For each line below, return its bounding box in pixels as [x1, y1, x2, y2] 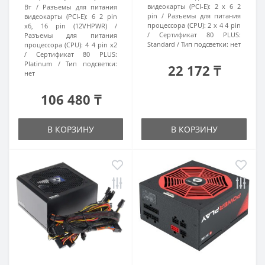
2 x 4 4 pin [208, 21, 241, 30]
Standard [147, 40, 175, 49]
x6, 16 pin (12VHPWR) [24, 21, 107, 30]
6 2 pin [92, 12, 117, 21]
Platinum [24, 59, 52, 68]
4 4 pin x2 [85, 40, 118, 49]
